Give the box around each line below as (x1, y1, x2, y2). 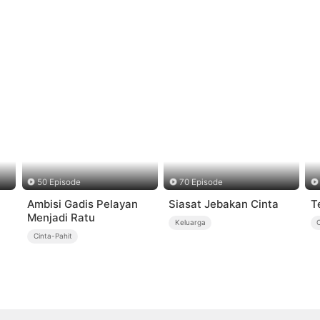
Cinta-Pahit (33, 231, 72, 241)
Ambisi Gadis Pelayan (27, 197, 139, 211)
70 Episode (179, 176, 223, 187)
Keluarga (174, 218, 206, 227)
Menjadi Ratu (27, 211, 96, 225)
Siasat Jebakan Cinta (169, 197, 279, 211)
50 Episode (37, 176, 81, 187)
